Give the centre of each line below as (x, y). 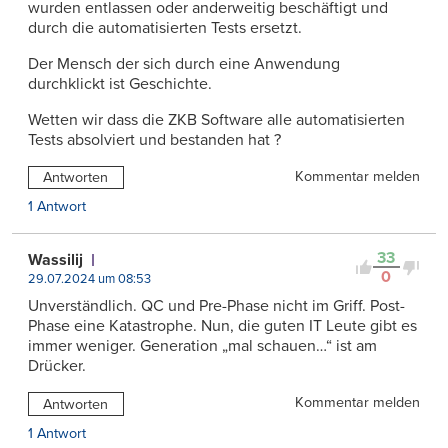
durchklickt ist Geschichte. (120, 83)
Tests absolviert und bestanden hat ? (154, 139)
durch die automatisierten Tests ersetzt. (165, 27)
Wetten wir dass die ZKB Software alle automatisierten (216, 119)
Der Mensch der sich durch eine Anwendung (184, 63)
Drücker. (57, 366)
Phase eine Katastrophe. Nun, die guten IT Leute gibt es (222, 326)
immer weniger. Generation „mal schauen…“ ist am (202, 346)
